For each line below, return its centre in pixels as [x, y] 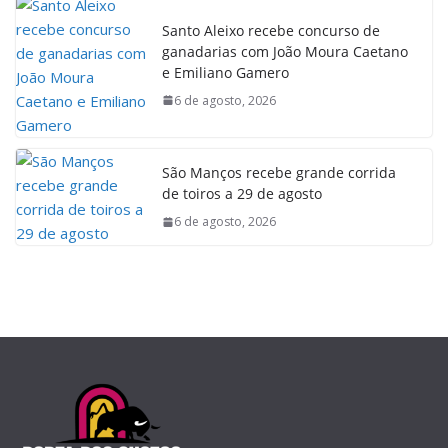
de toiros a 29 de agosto [242, 193]
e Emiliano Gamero [225, 72]
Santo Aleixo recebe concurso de [271, 30]
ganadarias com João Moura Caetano [285, 51]
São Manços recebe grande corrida [279, 172]
